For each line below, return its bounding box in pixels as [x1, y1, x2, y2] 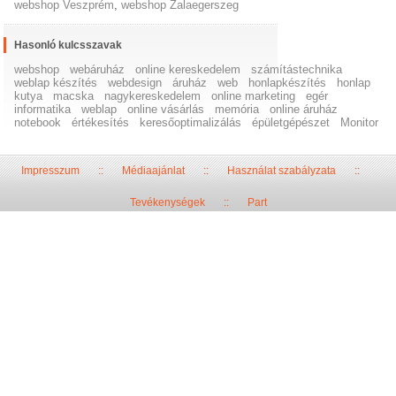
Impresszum [20, 164, 80, 178]
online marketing [211, 89, 296, 103]
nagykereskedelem [104, 89, 202, 103]
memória [215, 103, 260, 117]
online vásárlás [127, 103, 205, 117]
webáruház [70, 63, 126, 77]
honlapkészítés [248, 76, 327, 90]
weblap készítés [14, 76, 98, 90]
